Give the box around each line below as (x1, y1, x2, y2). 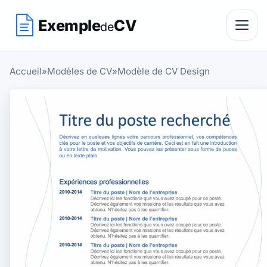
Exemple (38, 15, 101, 35)
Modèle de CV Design (117, 66, 210, 77)
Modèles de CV (47, 66, 112, 77)
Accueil (10, 66, 42, 77)
